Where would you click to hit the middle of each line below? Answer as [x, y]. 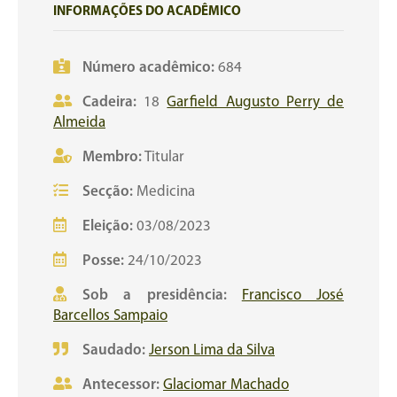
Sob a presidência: [155, 296]
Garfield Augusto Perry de [256, 102]
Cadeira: [113, 102]
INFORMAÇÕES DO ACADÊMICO [147, 12]
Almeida [79, 123]
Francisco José [292, 296]
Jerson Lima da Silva [212, 350]
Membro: [112, 157]
